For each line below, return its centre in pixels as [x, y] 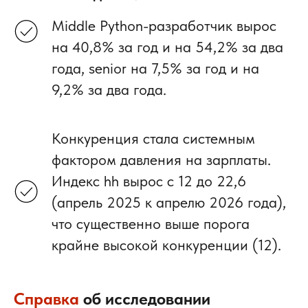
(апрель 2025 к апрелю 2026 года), [169, 202]
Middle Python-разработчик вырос [164, 25]
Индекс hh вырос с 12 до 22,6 [149, 180]
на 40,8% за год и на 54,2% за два [167, 46]
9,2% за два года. [109, 89]
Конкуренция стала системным [153, 138]
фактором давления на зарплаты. [161, 159]
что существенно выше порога [151, 223]
